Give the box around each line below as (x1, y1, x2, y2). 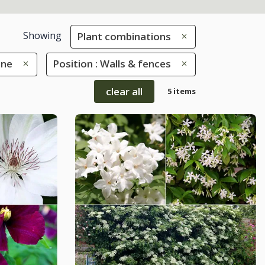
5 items (167, 85, 196, 96)
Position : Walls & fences (53, 57, 171, 71)
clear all (106, 84, 143, 98)
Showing (22, 29, 62, 43)
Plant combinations (77, 29, 171, 43)
